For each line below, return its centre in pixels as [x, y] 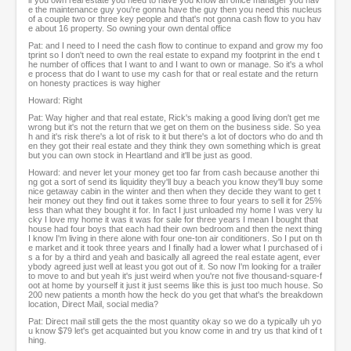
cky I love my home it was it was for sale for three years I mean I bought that [173, 220]
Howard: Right [55, 101]
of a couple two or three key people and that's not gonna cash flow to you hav [175, 19]
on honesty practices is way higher [94, 83]
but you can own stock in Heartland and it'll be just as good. [140, 156]
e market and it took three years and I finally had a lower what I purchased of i [175, 248]
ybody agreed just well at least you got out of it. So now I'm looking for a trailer [175, 267]
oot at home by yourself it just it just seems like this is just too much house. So [175, 286]
